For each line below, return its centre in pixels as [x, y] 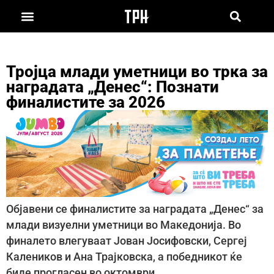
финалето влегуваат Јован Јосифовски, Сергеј [127, 241]
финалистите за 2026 [86, 102]
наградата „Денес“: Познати [113, 87]
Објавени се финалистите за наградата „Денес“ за [135, 209]
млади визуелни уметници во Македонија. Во [124, 225]
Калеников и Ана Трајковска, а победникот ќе [124, 257]
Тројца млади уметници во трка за [137, 71]
